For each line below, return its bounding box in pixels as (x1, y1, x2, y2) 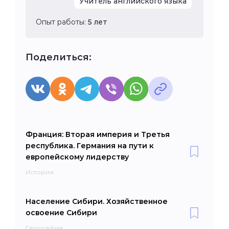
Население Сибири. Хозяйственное (26, 196, 168, 206)
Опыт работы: (36, 17, 88, 27)
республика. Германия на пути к (26, 141, 154, 150)
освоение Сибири (26, 208, 97, 217)
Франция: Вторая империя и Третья (26, 129, 170, 139)
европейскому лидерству (26, 152, 129, 162)
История (26, 168, 54, 176)
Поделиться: (26, 51, 91, 63)
